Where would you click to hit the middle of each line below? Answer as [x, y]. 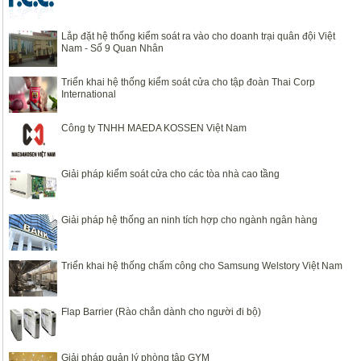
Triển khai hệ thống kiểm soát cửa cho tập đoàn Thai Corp [188, 82]
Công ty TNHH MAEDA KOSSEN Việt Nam [154, 128]
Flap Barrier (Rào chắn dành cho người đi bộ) [161, 312]
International [89, 94]
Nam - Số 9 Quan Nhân [112, 48]
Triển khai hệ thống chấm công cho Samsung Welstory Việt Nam [202, 266]
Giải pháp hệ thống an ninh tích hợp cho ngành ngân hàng [189, 220]
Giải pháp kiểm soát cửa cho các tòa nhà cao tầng [170, 174]
